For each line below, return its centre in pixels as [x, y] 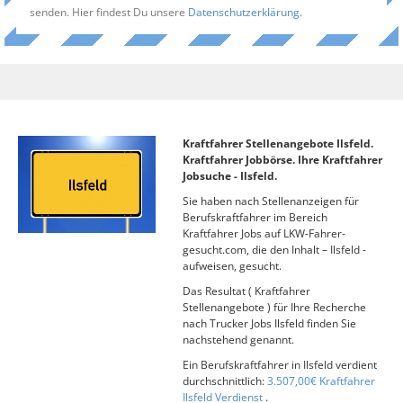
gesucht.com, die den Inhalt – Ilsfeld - [274, 250]
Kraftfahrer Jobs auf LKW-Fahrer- [264, 233]
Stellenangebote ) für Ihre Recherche [274, 307]
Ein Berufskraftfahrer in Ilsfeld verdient [279, 365]
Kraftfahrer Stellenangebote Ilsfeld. [278, 143]
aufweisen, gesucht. [232, 266]
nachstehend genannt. [238, 340]
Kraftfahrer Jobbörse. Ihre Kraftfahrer [282, 160]
